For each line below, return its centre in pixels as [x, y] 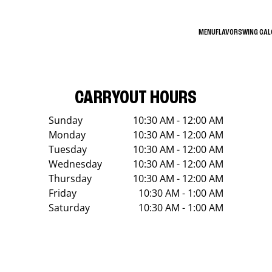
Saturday [69, 208]
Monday [67, 135]
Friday [62, 193]
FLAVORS [229, 32]
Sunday [65, 120]
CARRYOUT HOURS [136, 98]
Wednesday [75, 164]
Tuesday [67, 149]
